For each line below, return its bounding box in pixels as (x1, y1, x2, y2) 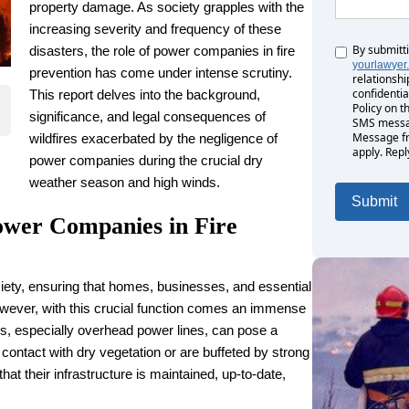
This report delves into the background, (29, 87, 260, 102)
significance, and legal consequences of (29, 109, 266, 124)
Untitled (334, 42, 373, 56)
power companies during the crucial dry (29, 152, 263, 168)
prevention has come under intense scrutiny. (29, 65, 292, 80)
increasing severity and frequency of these (29, 21, 281, 37)
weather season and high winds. (29, 174, 220, 190)
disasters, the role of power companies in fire (29, 43, 295, 58)
